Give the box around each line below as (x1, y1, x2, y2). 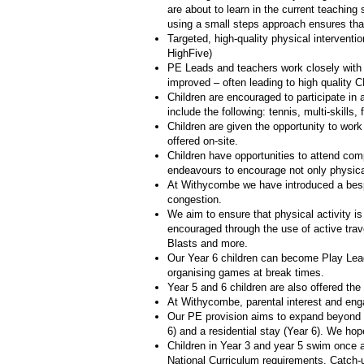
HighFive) (167, 47, 212, 59)
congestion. (167, 193, 222, 206)
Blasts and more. (167, 237, 248, 249)
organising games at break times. (167, 266, 324, 279)
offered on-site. (167, 135, 238, 147)
